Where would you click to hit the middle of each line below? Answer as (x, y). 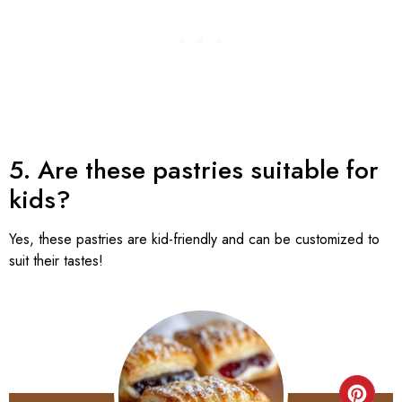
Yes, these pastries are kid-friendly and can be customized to (194, 239)
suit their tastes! (56, 260)
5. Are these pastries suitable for (194, 170)
